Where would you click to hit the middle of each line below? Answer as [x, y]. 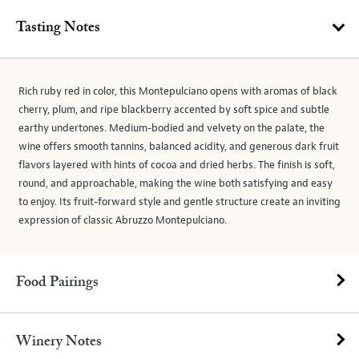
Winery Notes [59, 342]
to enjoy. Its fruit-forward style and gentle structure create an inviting [179, 202]
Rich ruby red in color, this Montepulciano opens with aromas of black [178, 91]
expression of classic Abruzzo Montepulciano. [123, 220]
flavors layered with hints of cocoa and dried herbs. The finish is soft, [177, 165]
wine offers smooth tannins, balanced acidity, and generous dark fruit [179, 147]
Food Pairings [57, 283]
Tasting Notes [58, 28]
